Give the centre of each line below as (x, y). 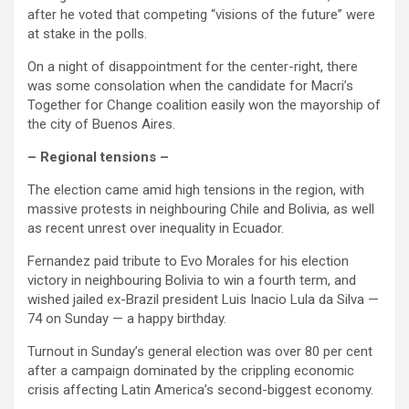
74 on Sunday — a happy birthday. (127, 319)
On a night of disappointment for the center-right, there (193, 67)
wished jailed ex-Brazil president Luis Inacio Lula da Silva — (203, 299)
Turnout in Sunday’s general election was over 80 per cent (200, 351)
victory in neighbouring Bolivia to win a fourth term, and (192, 280)
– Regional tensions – (98, 157)
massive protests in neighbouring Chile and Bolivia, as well (201, 209)
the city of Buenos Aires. (101, 124)
